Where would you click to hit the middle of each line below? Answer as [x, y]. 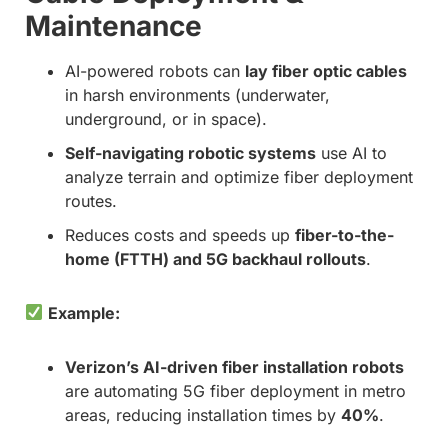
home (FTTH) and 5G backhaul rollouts [215, 258]
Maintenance [113, 25]
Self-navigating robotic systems [190, 152]
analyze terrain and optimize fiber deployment [239, 176]
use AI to [351, 152]
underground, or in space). [166, 118]
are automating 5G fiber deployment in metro [235, 390]
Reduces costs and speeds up [180, 234]
